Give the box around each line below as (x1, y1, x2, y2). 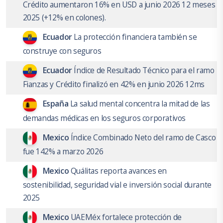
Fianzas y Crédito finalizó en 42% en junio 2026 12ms (22, 79, 205, 90)
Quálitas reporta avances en (70, 165, 167, 176)
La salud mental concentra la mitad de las (70, 98, 210, 110)
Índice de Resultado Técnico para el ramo (74, 65, 215, 76)
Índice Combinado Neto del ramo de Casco (70, 131, 216, 143)
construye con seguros (22, 45, 102, 57)
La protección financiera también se (74, 31, 197, 42)
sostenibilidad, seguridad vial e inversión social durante (22, 179, 212, 191)
